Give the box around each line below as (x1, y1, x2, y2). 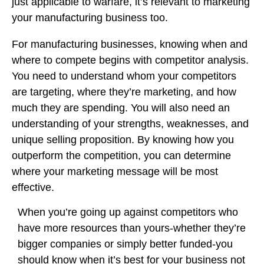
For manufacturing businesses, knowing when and (12, 38, 247, 50)
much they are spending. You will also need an (12, 102, 230, 114)
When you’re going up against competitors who (18, 206, 238, 218)
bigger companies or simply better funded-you (18, 238, 233, 250)
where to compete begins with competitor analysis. (12, 54, 249, 66)
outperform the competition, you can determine (12, 150, 231, 161)
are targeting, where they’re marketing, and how (12, 86, 236, 98)
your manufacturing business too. (12, 12, 168, 24)
